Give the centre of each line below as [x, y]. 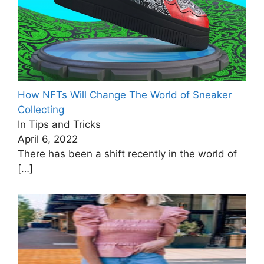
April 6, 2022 [48, 139]
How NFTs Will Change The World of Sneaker [125, 95]
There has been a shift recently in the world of [127, 154]
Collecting [41, 110]
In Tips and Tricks [59, 125]
